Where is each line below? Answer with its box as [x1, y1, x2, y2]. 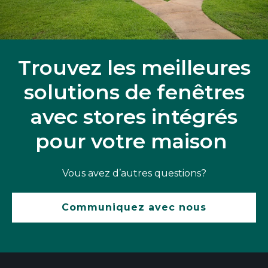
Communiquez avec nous [62, 202, 206, 214]
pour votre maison [35, 129, 227, 154]
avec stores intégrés [31, 104, 237, 130]
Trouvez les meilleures [17, 55, 251, 81]
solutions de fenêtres [23, 80, 245, 105]
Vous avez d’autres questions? [62, 167, 206, 179]
